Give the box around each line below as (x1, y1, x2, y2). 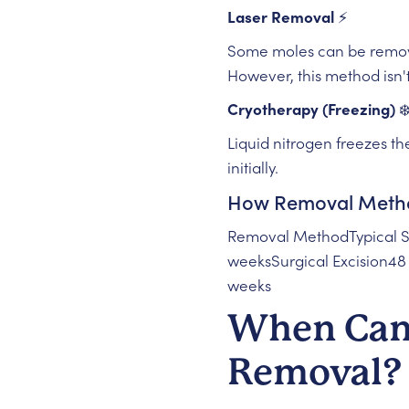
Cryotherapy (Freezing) (226, 98, 395, 120)
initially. (226, 156, 278, 178)
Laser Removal (226, 5, 334, 27)
